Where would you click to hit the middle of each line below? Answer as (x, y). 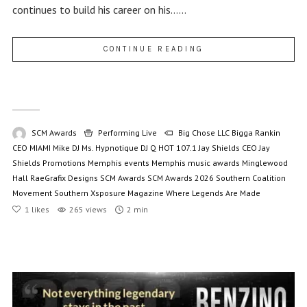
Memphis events (118, 163)
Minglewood (265, 163)
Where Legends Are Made (213, 193)
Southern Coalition (250, 178)
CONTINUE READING (153, 49)
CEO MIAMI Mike (41, 148)
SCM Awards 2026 (180, 178)
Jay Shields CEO (228, 148)
